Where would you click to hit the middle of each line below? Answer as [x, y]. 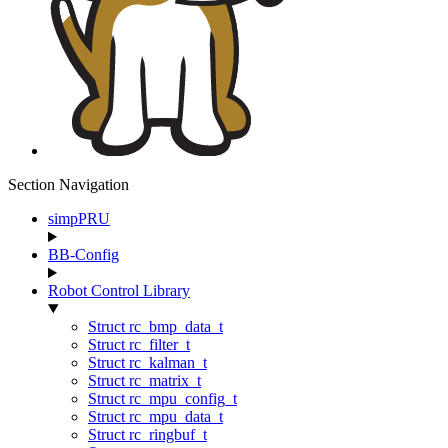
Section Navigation [68, 185]
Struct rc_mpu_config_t [162, 399]
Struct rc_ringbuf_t [147, 435]
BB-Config [83, 255]
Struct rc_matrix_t [144, 381]
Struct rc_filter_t [139, 345]
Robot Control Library [119, 291]
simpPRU [79, 219]
